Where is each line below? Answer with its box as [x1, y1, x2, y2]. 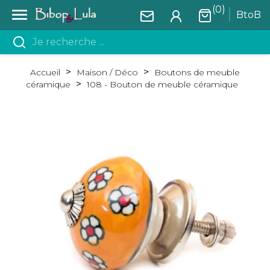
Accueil [30, 67, 60, 78]
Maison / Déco [77, 67, 138, 78]
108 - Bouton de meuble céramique [87, 79, 238, 90]
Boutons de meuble [154, 67, 240, 78]
